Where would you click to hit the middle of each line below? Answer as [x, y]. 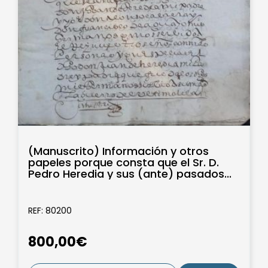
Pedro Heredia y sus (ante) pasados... [130, 174]
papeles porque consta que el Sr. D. [124, 163]
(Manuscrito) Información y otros [118, 151]
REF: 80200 [50, 211]
